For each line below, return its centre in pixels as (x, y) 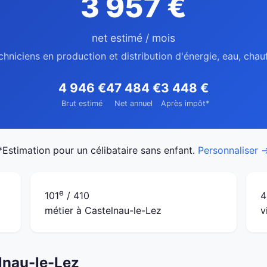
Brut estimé (82, 103)
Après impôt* (185, 103)
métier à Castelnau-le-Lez (103, 211)
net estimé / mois (133, 38)
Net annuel (133, 103)
